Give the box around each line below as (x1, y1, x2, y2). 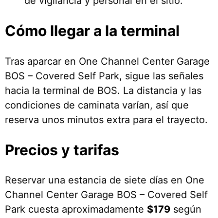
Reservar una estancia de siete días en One (5, 174, 204, 186)
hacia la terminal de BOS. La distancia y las (5, 84, 201, 96)
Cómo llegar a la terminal (5, 21, 180, 39)
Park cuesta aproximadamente (5, 203, 147, 216)
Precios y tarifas (5, 141, 119, 159)
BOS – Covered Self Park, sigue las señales (5, 70, 203, 82)
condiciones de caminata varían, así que (5, 99, 189, 111)
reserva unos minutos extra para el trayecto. (5, 113, 208, 126)
